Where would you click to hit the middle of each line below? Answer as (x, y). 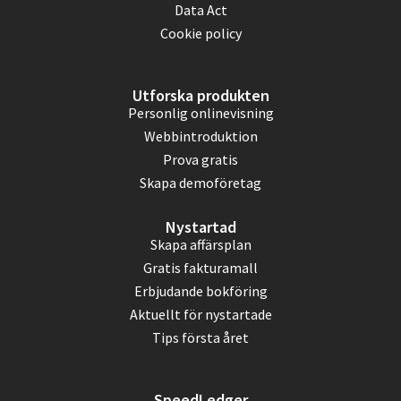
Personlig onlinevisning (200, 113)
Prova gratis (200, 160)
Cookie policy (200, 34)
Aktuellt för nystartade (200, 315)
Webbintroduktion (200, 137)
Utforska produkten (200, 96)
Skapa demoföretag (200, 183)
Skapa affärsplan (200, 245)
